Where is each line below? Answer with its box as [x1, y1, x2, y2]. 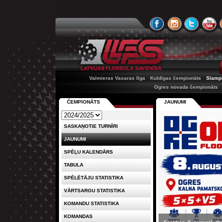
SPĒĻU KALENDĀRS [64, 149, 113, 155]
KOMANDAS [64, 214, 93, 219]
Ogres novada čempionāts [154, 84, 218, 90]
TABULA [64, 162, 83, 167]
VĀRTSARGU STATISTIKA [64, 188, 125, 193]
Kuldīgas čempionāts [150, 75, 201, 81]
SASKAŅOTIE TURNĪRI [64, 123, 118, 129]
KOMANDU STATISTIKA [64, 201, 119, 206]
